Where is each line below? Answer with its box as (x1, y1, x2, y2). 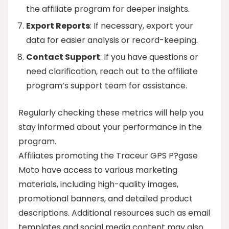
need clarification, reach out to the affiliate (26, 65, 198, 77)
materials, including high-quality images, (18, 178, 178, 190)
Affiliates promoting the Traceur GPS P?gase (18, 150, 198, 162)
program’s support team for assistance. (26, 80, 187, 91)
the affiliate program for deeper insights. (26, 3, 190, 15)
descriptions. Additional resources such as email (18, 207, 210, 219)
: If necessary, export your (90, 20, 193, 32)
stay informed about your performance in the (18, 121, 202, 133)
